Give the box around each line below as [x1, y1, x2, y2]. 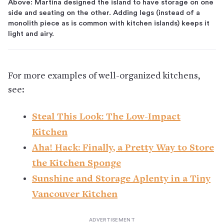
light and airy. [8, 29, 54, 37]
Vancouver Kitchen [32, 189, 117, 200]
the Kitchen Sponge [32, 158, 121, 169]
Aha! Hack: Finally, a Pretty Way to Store [32, 142, 214, 153]
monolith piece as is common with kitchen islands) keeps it [8, 19, 209, 27]
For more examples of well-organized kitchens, [8, 71, 200, 81]
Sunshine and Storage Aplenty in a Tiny [32, 173, 210, 184]
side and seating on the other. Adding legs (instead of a [8, 8, 200, 16]
